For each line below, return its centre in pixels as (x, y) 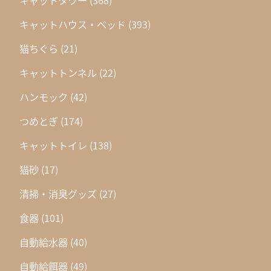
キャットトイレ (53, 145)
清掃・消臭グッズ (58, 194)
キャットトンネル (58, 73)
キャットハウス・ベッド (73, 24)
